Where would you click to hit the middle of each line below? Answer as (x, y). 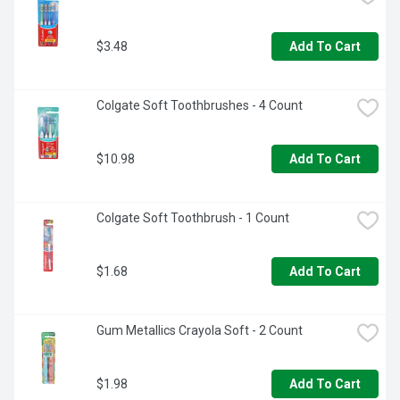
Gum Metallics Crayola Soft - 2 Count (200, 331)
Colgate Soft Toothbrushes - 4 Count (200, 106)
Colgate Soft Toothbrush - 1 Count (193, 218)
